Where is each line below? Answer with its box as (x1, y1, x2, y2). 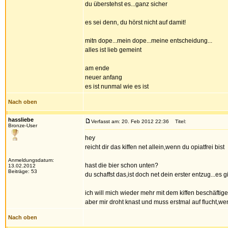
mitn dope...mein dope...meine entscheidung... (85, 37, 212, 44)
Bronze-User (8, 123, 37, 128)
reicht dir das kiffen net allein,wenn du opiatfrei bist (85, 144, 224, 151)
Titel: (170, 119, 186, 124)
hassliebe (8, 117, 34, 123)
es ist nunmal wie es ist (85, 83, 149, 90)
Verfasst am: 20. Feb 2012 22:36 (91, 119, 169, 124)
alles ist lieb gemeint (85, 46, 141, 53)
